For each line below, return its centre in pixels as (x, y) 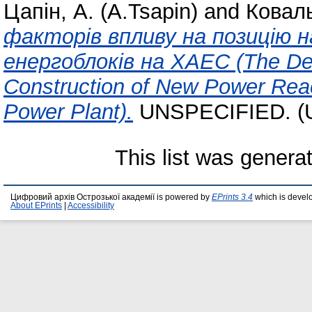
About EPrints (36, 205)
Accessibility (91, 205)
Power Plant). (68, 111)
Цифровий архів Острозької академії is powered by (111, 197)
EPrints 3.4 (232, 197)
